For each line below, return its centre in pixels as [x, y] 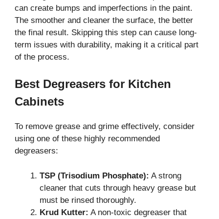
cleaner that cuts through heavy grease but [118, 188]
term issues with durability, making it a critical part [107, 44]
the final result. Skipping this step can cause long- [106, 32]
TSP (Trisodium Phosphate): [94, 175]
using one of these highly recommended [87, 139]
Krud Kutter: [64, 212]
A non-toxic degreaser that [138, 212]
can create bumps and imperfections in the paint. [104, 8]
